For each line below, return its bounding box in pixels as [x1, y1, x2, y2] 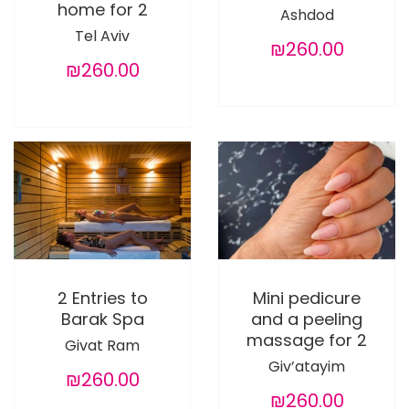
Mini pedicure [253, 286, 361, 309]
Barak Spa [60, 307, 144, 330]
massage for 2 [246, 328, 367, 351]
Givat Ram [65, 334, 140, 356]
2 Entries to [57, 286, 148, 309]
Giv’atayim [268, 355, 345, 377]
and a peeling [251, 307, 362, 330]
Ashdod [279, 4, 334, 26]
